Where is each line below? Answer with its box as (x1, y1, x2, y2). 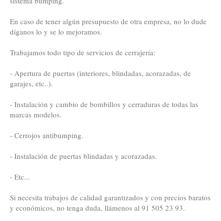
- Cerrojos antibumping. (10, 130, 84, 140)
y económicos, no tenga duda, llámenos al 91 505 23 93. (10, 203, 185, 213)
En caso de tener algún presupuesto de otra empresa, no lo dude (10, 16, 207, 26)
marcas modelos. (10, 110, 62, 119)
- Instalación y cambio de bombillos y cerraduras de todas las (10, 99, 199, 109)
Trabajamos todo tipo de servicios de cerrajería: (10, 47, 156, 57)
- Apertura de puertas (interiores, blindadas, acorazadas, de (10, 68, 191, 78)
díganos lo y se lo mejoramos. (10, 27, 103, 37)
